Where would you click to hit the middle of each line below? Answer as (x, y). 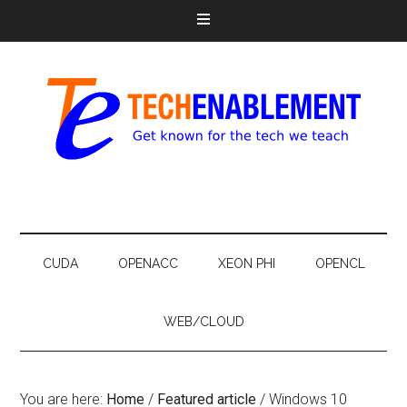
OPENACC (148, 263)
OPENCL (340, 263)
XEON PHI (246, 263)
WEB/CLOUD (203, 322)
